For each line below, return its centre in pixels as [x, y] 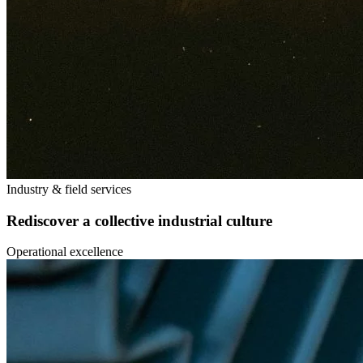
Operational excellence [65, 252]
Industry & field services [69, 189]
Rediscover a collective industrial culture [139, 220]
